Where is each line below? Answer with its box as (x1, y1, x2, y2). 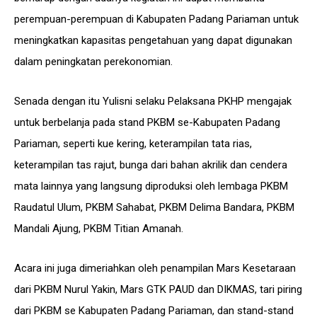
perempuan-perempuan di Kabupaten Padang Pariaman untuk (14, 13, 299, 25)
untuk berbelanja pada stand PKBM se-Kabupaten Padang (14, 116, 280, 129)
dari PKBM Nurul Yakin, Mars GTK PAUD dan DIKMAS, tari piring (14, 283, 302, 296)
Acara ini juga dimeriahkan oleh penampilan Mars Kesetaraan (14, 262, 296, 275)
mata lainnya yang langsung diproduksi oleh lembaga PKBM (14, 180, 288, 192)
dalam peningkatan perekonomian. (14, 55, 173, 68)
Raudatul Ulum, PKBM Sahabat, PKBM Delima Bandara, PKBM (14, 201, 294, 214)
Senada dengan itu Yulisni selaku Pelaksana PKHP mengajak (14, 95, 292, 108)
